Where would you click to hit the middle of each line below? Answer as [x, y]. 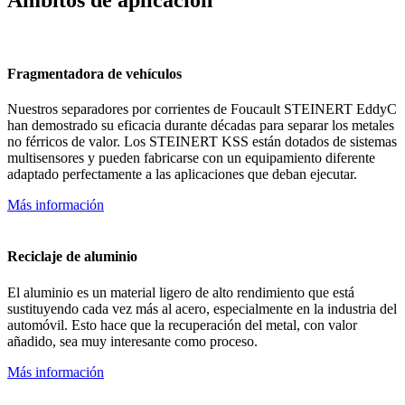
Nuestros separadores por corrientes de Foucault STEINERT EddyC [202, 109]
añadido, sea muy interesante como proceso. [132, 341]
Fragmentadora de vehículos [94, 73]
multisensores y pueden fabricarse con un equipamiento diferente [191, 158]
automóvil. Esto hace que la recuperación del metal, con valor [182, 325]
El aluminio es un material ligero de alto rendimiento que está [181, 292]
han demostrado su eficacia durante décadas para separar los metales [201, 125]
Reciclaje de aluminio [72, 257]
